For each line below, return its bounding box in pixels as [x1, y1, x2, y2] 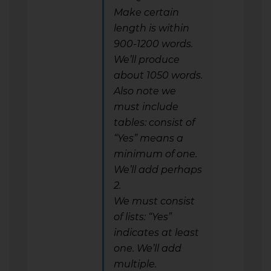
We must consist [114, 195, 195, 207]
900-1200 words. [114, 38, 193, 50]
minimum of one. [114, 148, 197, 160]
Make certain [114, 6, 179, 18]
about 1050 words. [114, 69, 203, 81]
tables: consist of [114, 116, 195, 128]
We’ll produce [114, 53, 180, 65]
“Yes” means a [114, 132, 183, 144]
